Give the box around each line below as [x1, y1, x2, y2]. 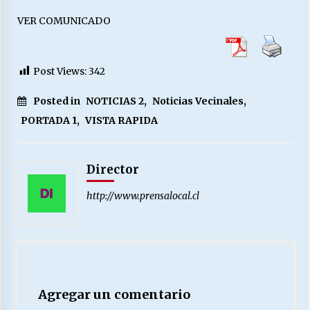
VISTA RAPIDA [84, 113, 158, 127]
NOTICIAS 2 [85, 94, 144, 107]
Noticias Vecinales [152, 94, 244, 107]
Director [86, 161, 139, 177]
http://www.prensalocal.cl [86, 189, 199, 202]
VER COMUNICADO [17, 14, 111, 27]
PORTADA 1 [20, 113, 77, 127]
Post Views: [33, 64, 86, 77]
